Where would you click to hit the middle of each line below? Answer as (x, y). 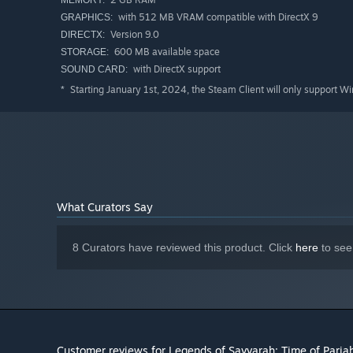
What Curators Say (105, 207)
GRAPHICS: (87, 18)
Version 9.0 (134, 35)
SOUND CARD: (94, 70)
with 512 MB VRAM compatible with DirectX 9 (217, 17)
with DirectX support (176, 69)
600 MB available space (166, 52)
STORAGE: (85, 52)
